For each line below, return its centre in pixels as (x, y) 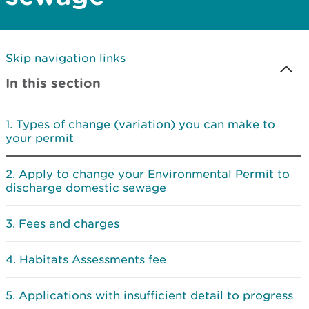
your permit (40, 138)
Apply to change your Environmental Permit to (154, 174)
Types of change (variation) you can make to (146, 124)
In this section (53, 83)
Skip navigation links (66, 58)
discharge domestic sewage (86, 188)
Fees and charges (69, 223)
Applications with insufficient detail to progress (156, 295)
